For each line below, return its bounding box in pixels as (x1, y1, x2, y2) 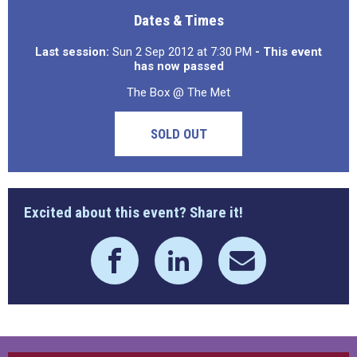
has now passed (133, 59, 224, 73)
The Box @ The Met (127, 85, 230, 100)
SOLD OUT (150, 126, 207, 142)
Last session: (35, 45, 109, 59)
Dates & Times (133, 11, 224, 29)
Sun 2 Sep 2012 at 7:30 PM (109, 45, 255, 59)
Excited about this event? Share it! (24, 203, 243, 222)
